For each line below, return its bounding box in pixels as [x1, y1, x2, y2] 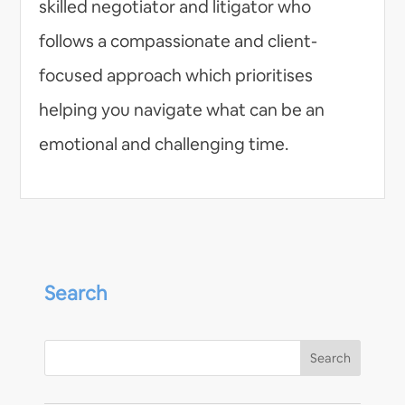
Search [44, 279, 108, 306]
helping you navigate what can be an [39, 98, 325, 121]
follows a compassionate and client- [39, 29, 318, 52]
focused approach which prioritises [39, 63, 314, 87]
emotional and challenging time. [39, 132, 289, 155]
